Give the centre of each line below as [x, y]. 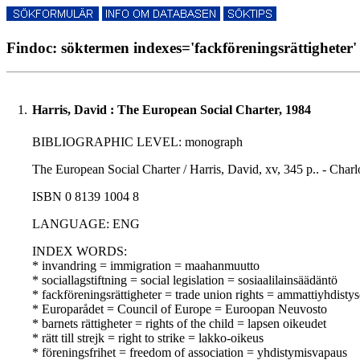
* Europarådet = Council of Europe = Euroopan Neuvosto [180, 309]
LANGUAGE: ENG [86, 224]
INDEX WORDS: [80, 252]
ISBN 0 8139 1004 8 [86, 197]
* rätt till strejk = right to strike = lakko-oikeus [148, 338]
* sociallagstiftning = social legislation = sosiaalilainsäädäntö [185, 280]
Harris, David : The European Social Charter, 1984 [172, 110]
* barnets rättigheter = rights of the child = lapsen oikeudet [179, 324]
